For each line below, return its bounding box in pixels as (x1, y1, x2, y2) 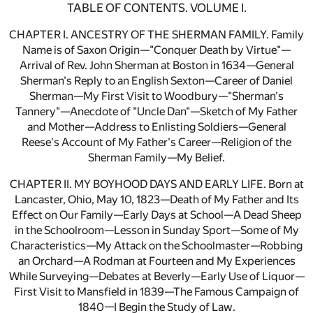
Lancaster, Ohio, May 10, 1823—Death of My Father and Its (14, 193, 299, 207)
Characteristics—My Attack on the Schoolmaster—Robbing (10, 239, 303, 253)
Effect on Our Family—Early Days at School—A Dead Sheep (11, 208, 302, 222)
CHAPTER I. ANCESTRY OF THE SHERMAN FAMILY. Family (9, 28, 304, 42)
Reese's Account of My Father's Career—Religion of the (22, 136, 291, 150)
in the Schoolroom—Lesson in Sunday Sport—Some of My (14, 224, 299, 238)
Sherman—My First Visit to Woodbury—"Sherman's (29, 89, 284, 103)
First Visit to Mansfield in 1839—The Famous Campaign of (14, 285, 299, 299)
